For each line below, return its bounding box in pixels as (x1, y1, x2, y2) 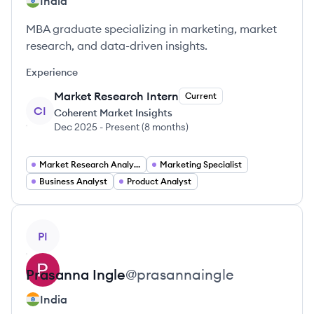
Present (105, 121, 139, 133)
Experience (26, 66, 78, 78)
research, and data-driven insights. (26, 39, 207, 53)
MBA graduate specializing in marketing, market (26, 22, 277, 36)
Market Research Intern (54, 89, 179, 103)
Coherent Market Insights (54, 107, 172, 119)
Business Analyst (39, 176, 107, 186)
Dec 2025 (54, 121, 97, 133)
